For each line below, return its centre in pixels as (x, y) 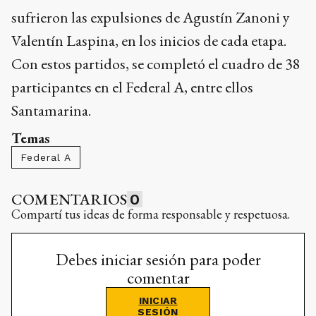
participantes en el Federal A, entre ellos (132, 87)
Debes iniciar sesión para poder (158, 260)
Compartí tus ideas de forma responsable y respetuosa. (151, 214)
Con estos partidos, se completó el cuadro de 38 (156, 64)
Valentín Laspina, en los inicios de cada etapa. (149, 41)
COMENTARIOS (69, 200)
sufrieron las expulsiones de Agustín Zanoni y (151, 18)
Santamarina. (51, 111)
